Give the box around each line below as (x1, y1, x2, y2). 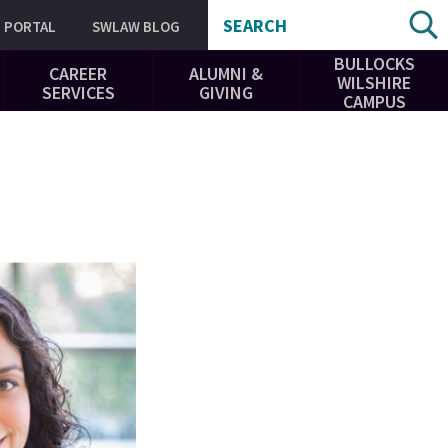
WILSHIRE (337, 71, 412, 95)
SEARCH (223, 13, 287, 37)
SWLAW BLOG (92, 16, 180, 36)
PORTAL (4, 16, 56, 36)
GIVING (199, 80, 254, 104)
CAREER (49, 61, 108, 85)
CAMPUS (342, 90, 406, 114)
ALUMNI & (189, 61, 264, 85)
